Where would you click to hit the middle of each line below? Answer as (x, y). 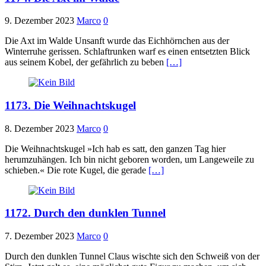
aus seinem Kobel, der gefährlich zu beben (85, 62)
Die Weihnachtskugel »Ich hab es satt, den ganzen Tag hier (115, 148)
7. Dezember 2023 (39, 236)
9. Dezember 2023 (39, 21)
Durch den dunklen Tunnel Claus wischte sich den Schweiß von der (132, 256)
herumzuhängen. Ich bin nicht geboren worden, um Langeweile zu (129, 159)
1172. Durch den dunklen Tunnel (85, 213)
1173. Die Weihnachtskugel (70, 106)
